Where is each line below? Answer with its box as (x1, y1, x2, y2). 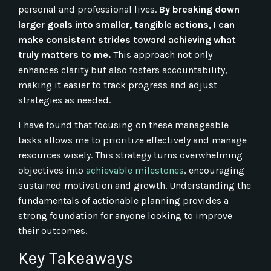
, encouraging (184, 165, 244, 177)
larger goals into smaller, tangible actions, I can (18, 19, 235, 31)
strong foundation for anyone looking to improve (18, 210, 232, 222)
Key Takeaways (18, 248, 133, 269)
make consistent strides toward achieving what (18, 34, 236, 46)
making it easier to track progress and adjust (18, 79, 217, 91)
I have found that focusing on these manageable (18, 119, 229, 131)
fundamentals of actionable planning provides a (18, 195, 229, 207)
